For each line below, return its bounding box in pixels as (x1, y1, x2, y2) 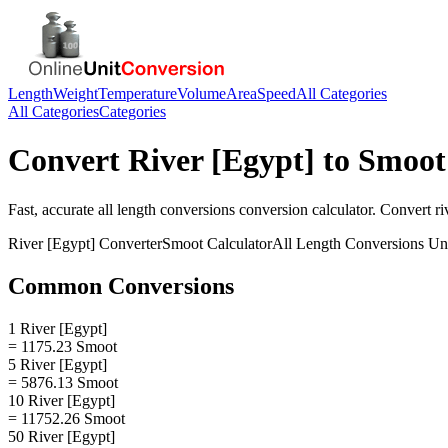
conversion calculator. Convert (235, 200, 435, 218)
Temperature (98, 85, 177, 102)
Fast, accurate (8, 200, 98, 218)
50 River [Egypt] (8, 427, 115, 445)
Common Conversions (8, 272, 234, 299)
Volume (177, 85, 226, 102)
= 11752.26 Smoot (8, 409, 125, 427)
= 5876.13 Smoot (8, 373, 118, 391)
